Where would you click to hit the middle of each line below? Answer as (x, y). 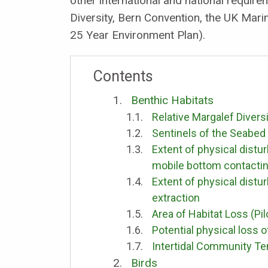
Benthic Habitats (172, 100)
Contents (123, 76)
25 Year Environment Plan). (138, 35)
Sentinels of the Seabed (208, 133)
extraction (176, 197)
